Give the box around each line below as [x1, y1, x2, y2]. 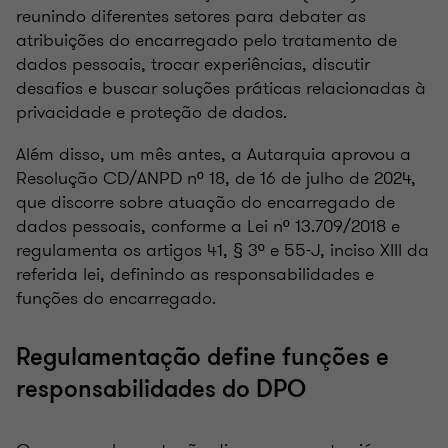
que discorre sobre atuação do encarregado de [16, 188, 395, 215]
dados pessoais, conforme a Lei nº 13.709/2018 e [16, 212, 400, 239]
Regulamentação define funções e [16, 341, 389, 373]
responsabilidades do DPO [16, 373, 306, 405]
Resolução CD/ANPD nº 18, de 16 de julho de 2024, [16, 164, 416, 191]
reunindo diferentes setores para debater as [16, 2, 366, 29]
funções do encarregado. [16, 284, 221, 311]
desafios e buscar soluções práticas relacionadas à [16, 74, 426, 101]
